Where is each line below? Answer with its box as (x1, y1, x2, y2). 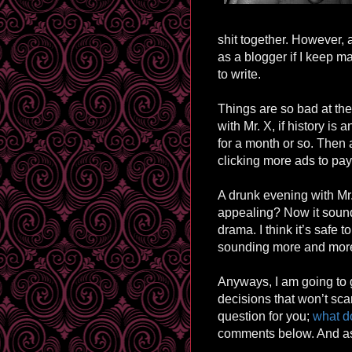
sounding (218, 240, 269, 254)
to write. (218, 67, 261, 81)
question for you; (218, 309, 313, 323)
